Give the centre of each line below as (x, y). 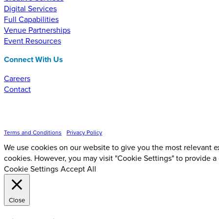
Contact (17, 89)
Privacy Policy (84, 132)
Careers (17, 78)
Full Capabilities (31, 19)
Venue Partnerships (37, 30)
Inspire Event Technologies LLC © (49, 125)
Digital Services (30, 8)
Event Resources (33, 40)
